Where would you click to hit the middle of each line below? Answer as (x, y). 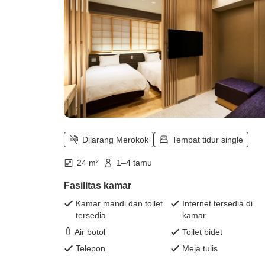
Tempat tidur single (208, 140)
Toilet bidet (202, 232)
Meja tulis (200, 248)
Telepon (91, 248)
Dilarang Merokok (115, 140)
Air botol (90, 232)
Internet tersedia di (217, 203)
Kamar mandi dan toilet (119, 203)
